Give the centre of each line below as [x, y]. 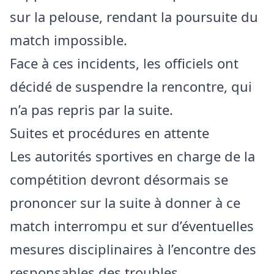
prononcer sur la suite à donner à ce [125, 202]
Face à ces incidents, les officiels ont [124, 63]
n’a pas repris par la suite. [91, 109]
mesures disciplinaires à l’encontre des [133, 249]
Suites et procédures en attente [109, 132]
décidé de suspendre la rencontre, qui [131, 86]
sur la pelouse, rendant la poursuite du [134, 16]
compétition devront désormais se [119, 179]
